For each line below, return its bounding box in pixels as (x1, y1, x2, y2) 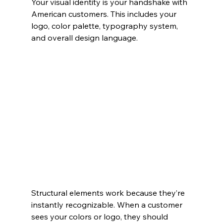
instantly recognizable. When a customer (31, 200, 184, 210)
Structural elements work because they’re (31, 188, 187, 198)
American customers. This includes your (31, 8, 178, 19)
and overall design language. (31, 32, 138, 43)
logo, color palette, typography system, (31, 20, 180, 31)
